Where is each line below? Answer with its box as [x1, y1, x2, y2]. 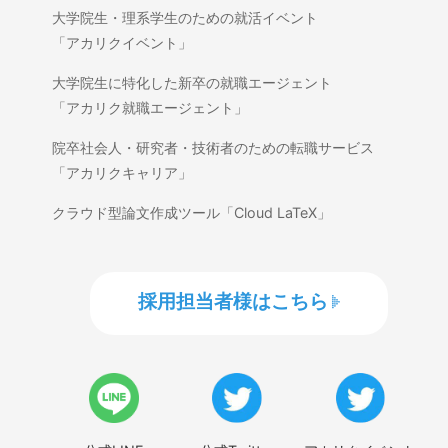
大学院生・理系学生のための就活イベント [52, 8, 319, 26]
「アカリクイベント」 [52, 33, 193, 51]
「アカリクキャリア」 [52, 163, 193, 181]
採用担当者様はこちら [137, 288, 328, 313]
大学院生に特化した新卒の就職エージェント [52, 73, 333, 91]
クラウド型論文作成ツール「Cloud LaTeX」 [52, 203, 332, 221]
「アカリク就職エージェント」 [52, 98, 249, 116]
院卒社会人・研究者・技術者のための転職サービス [52, 138, 375, 156]
